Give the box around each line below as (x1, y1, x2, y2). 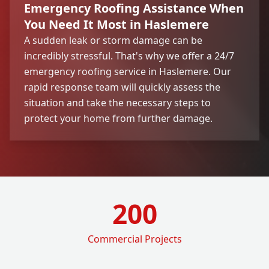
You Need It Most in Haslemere (24, 16, 209, 32)
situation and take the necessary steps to (24, 95, 211, 109)
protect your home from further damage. (24, 111, 213, 125)
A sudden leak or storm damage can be (24, 33, 202, 47)
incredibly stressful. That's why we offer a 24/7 (24, 49, 234, 62)
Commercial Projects (87, 232, 182, 246)
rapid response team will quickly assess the (24, 80, 220, 94)
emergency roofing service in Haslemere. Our (24, 64, 231, 78)
